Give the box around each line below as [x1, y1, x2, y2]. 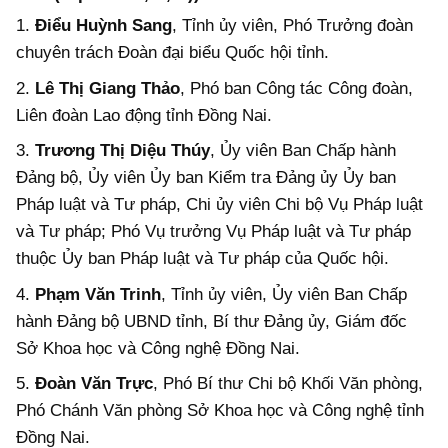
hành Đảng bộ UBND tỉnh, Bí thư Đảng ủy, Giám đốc [16, 311, 407, 331]
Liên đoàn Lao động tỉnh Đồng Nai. [16, 105, 272, 125]
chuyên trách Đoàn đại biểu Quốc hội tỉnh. [16, 43, 329, 63]
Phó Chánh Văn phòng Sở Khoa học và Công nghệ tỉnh [16, 401, 424, 421]
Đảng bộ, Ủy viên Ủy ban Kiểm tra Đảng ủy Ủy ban [16, 168, 396, 188]
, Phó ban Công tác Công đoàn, [180, 78, 413, 98]
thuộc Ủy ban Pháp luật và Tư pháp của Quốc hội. [16, 249, 389, 269]
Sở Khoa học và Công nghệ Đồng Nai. [16, 338, 300, 358]
